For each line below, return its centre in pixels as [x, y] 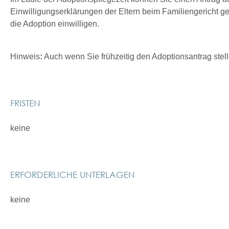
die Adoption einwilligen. [55, 24]
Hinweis [25, 56]
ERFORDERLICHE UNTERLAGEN [73, 174]
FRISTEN [25, 103]
